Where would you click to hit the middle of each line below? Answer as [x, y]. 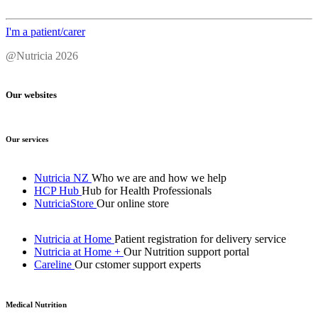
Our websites [31, 95]
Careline [53, 265]
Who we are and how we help [159, 178]
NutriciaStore [64, 204]
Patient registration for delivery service [200, 239]
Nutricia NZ [61, 178]
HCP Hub [56, 191]
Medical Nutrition [36, 305]
